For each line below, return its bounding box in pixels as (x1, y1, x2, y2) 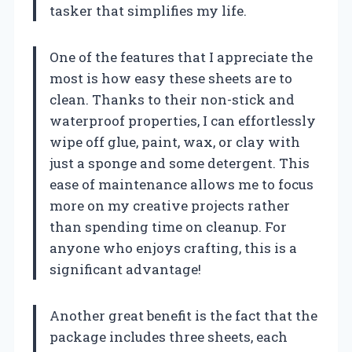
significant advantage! (49, 260, 201, 279)
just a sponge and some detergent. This (49, 154, 310, 173)
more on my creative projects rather (49, 196, 290, 215)
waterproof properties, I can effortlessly (49, 112, 316, 130)
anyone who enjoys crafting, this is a (49, 239, 297, 258)
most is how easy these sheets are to (49, 69, 292, 88)
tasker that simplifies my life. (49, 2, 247, 20)
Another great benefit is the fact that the (49, 306, 317, 325)
